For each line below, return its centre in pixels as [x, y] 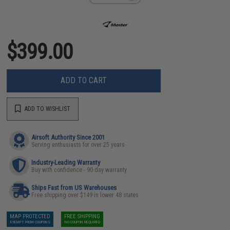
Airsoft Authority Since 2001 [68, 137]
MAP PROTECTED [30, 216]
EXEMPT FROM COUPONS [30, 222]
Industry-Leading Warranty [66, 162]
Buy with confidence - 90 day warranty [79, 170]
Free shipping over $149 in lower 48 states [85, 195]
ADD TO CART [84, 80]
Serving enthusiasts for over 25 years [78, 145]
